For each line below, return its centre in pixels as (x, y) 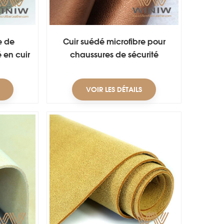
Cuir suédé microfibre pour (114, 41)
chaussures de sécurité (114, 54)
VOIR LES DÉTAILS (114, 89)
